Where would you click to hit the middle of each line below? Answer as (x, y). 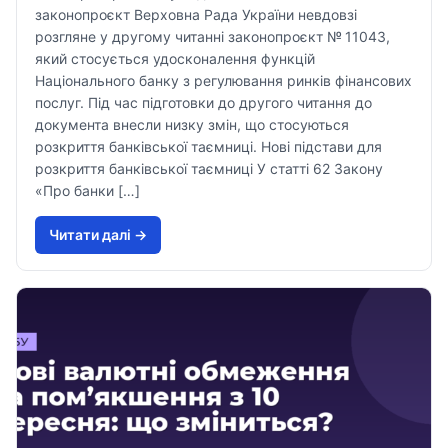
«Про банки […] (87, 190)
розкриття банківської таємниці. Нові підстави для (208, 146)
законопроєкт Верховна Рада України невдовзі (196, 14)
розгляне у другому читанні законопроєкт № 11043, (212, 36)
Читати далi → (98, 234)
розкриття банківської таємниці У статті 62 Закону (209, 168)
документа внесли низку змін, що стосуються (192, 124)
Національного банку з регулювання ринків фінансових (223, 80)
